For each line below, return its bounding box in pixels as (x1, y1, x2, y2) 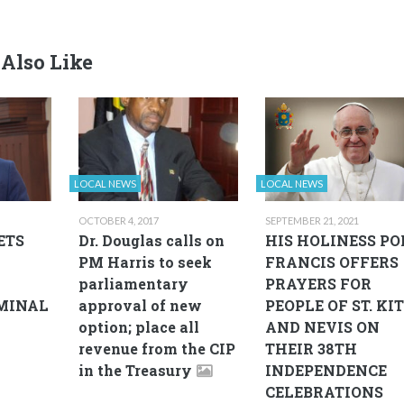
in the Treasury (78, 361, 192, 381)
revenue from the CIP (78, 339, 235, 359)
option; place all (78, 317, 199, 337)
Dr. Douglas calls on (78, 231, 225, 251)
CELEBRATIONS (265, 382, 383, 402)
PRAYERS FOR (265, 274, 372, 294)
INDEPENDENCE (265, 361, 387, 381)
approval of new (78, 296, 202, 316)
